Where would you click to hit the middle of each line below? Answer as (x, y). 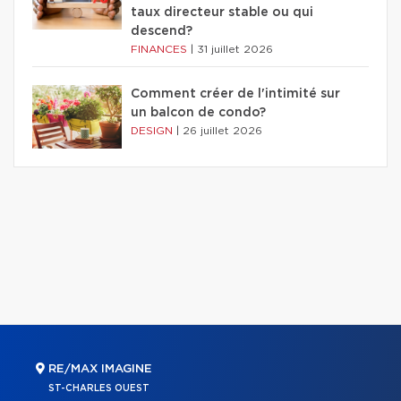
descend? (162, 32)
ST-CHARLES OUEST (99, 389)
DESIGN (154, 131)
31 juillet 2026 (235, 50)
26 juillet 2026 (222, 131)
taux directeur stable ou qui (222, 13)
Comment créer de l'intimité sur (235, 94)
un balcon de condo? (198, 113)
